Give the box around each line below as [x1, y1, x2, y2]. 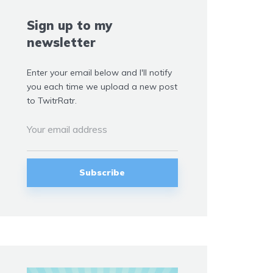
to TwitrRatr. [27, 94, 77, 106]
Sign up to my [27, 17, 112, 33]
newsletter [27, 34, 96, 50]
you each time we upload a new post [27, 80, 177, 92]
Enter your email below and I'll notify [27, 66, 172, 78]
